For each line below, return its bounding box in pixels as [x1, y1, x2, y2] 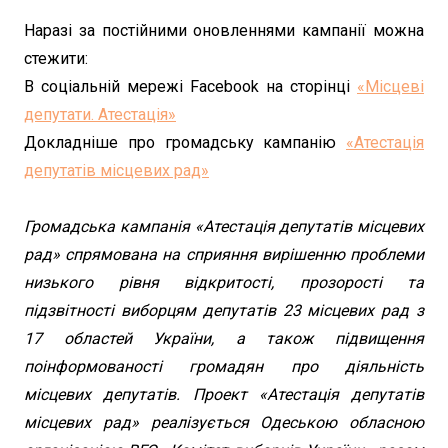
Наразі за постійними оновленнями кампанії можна [24, 21, 424, 41]
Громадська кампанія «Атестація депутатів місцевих [24, 217, 424, 237]
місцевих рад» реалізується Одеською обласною [24, 413, 424, 433]
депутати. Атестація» [24, 105, 176, 125]
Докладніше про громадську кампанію [24, 133, 346, 153]
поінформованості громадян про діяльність [24, 357, 424, 377]
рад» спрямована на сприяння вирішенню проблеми [24, 245, 424, 265]
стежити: [24, 49, 88, 69]
